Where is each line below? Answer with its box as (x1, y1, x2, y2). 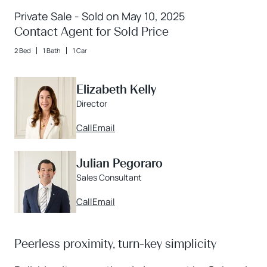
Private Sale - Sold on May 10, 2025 (14, 8, 185, 23)
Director (76, 97, 107, 109)
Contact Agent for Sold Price (14, 24, 169, 39)
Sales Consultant (76, 171, 142, 183)
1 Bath (43, 45, 61, 55)
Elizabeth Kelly (76, 82, 156, 97)
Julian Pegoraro (76, 156, 163, 170)
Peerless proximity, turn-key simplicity (14, 236, 216, 251)
